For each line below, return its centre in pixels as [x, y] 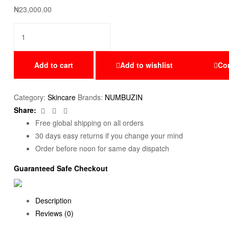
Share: [25, 110]
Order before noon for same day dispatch [102, 148]
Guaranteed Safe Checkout [61, 168]
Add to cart [54, 65]
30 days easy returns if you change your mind [109, 136]
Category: [31, 97]
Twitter [68, 110]
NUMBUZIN [124, 97]
